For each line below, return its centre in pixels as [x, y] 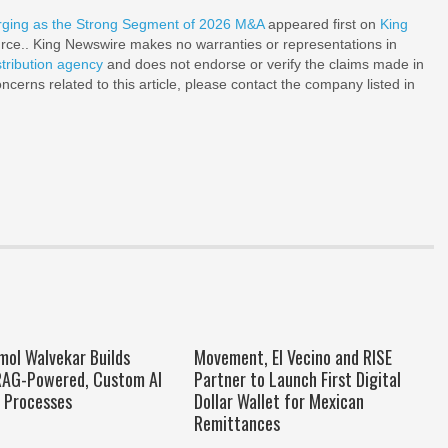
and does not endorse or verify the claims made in [263, 64]
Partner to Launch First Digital [297, 379]
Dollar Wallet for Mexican [278, 401]
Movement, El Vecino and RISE [292, 357]
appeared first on [322, 24]
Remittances [236, 423]
